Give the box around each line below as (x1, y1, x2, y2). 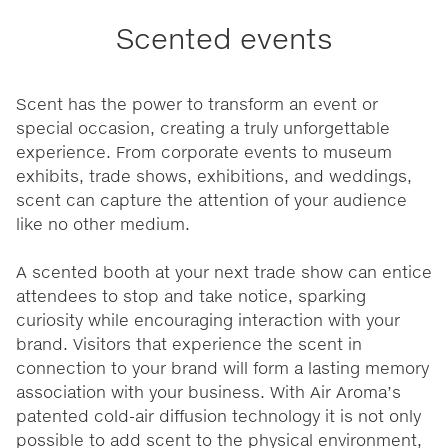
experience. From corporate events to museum (16, 141, 392, 161)
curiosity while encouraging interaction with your (16, 309, 400, 329)
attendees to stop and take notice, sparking (16, 285, 366, 305)
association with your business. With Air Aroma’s (16, 381, 401, 401)
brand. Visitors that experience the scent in (16, 333, 362, 353)
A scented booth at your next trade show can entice (16, 261, 432, 281)
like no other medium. (16, 213, 190, 233)
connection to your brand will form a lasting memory (16, 357, 429, 377)
